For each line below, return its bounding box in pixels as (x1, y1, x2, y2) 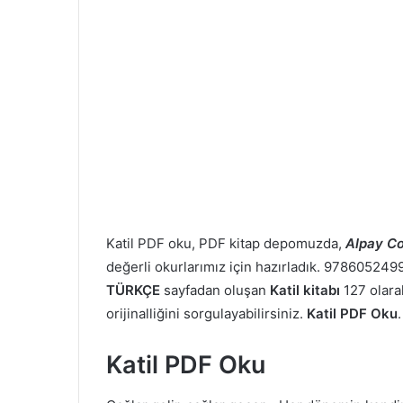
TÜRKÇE (106, 282, 160, 300)
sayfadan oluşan (160, 282, 270, 300)
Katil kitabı (270, 282, 340, 300)
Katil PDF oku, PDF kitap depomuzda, (106, 235, 345, 253)
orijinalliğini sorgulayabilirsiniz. (106, 305, 307, 323)
